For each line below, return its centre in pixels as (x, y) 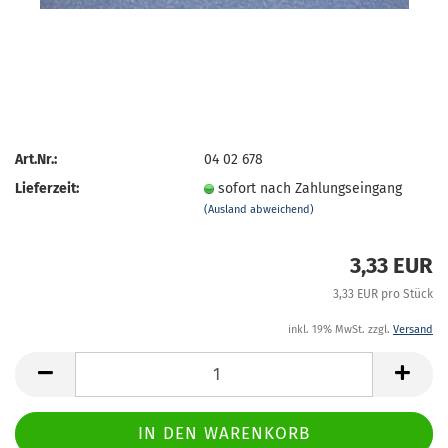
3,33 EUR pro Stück (383, 294)
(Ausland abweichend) (259, 209)
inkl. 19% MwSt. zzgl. (340, 329)
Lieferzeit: (47, 188)
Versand (413, 329)
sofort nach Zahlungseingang (310, 188)
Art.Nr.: (36, 159)
